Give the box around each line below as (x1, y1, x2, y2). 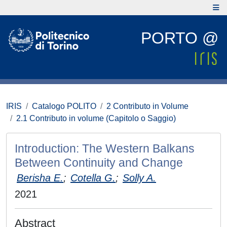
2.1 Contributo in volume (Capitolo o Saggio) (16, 114, 176, 123)
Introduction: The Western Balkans (15, 142, 195, 155)
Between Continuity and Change (15, 156, 183, 169)
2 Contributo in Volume (106, 102, 188, 110)
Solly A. (123, 172, 156, 183)
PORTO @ (141, 29, 218, 47)
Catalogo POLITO (32, 102, 96, 110)
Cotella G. (70, 172, 116, 183)
